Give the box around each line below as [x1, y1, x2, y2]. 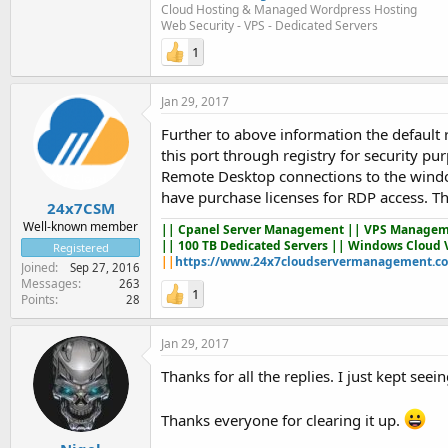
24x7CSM [46, 197, 115, 218]
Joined [21, 258, 55, 276]
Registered [52, 239, 109, 255]
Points [21, 290, 55, 308]
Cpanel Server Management [178, 221, 347, 238]
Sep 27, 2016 [70, 259, 140, 275]
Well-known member [23, 217, 138, 235]
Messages [21, 274, 78, 292]
